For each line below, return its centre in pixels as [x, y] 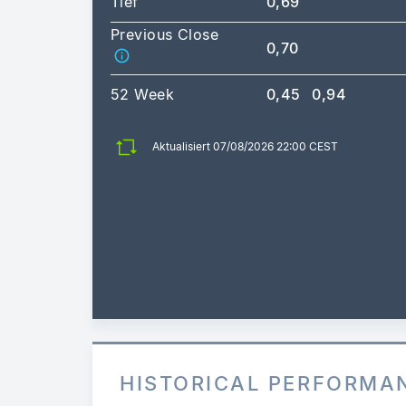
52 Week [143, 94]
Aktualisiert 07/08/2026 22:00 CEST [245, 147]
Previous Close [165, 34]
